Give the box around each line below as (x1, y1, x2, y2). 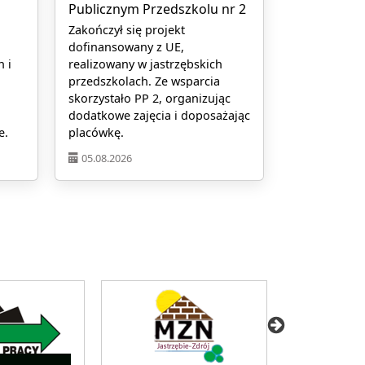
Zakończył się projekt (68, 22, 185, 38)
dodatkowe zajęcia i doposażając (68, 108, 250, 124)
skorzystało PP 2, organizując (68, 90, 231, 107)
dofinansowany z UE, (68, 39, 184, 55)
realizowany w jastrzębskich (68, 56, 222, 73)
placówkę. (68, 125, 124, 141)
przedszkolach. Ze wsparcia (68, 73, 220, 90)
